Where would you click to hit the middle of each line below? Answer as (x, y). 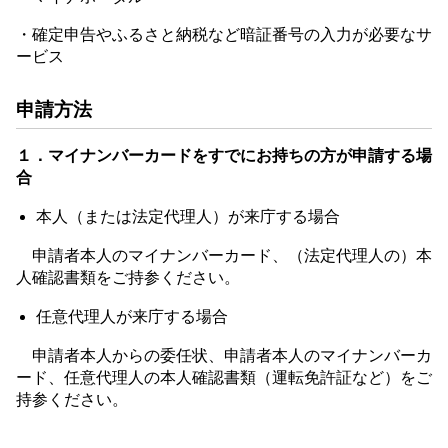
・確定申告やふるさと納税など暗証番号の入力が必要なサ (224, 34)
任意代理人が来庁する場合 (132, 316)
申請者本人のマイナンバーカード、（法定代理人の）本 (224, 255)
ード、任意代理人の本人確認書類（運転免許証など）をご (224, 377)
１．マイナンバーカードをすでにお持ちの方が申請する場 (224, 155)
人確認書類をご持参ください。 (128, 277)
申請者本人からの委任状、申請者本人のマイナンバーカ (224, 355)
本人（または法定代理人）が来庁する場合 (188, 216)
